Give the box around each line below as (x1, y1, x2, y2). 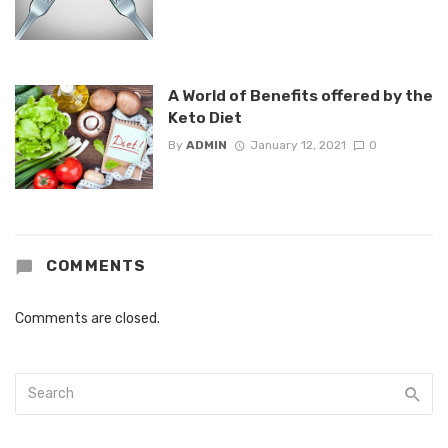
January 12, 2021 (249, 137, 346, 152)
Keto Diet (167, 108, 242, 128)
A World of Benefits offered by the (167, 86, 433, 106)
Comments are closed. (15, 309, 160, 327)
